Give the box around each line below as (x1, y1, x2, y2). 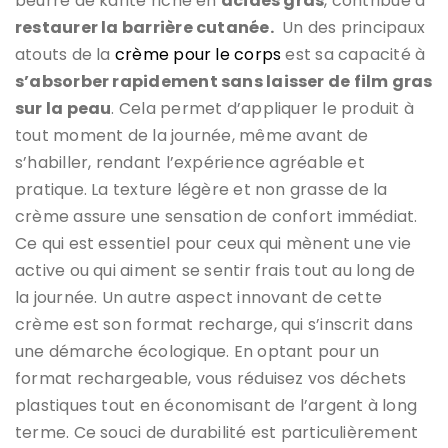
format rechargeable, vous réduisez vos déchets (15, 366, 407, 390)
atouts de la (15, 42, 115, 66)
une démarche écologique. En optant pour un (15, 339, 380, 363)
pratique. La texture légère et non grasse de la (15, 177, 388, 201)
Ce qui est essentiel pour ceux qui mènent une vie (15, 231, 412, 255)
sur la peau (15, 96, 112, 120)
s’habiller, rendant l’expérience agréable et (15, 150, 365, 174)
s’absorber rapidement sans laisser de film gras (15, 69, 433, 93)
